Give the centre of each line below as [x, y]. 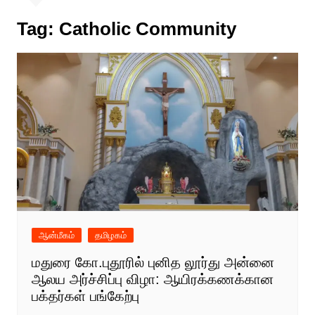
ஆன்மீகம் [56, 236]
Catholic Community [147, 29]
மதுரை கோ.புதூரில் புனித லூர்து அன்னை [153, 263]
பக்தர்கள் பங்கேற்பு [85, 296]
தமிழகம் [110, 236]
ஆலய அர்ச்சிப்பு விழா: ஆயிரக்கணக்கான [152, 279]
